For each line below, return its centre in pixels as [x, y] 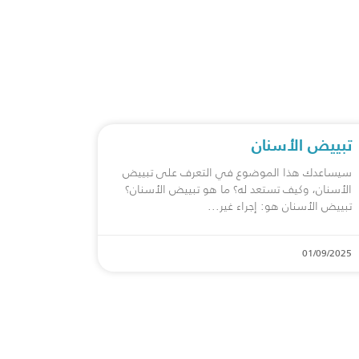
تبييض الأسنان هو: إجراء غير [285, 206]
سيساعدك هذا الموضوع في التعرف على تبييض [237, 172]
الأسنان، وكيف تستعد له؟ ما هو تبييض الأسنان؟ [238, 189]
